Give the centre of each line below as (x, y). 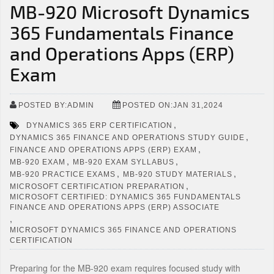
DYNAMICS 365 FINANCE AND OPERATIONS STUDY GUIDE (127, 137)
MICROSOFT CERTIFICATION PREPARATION (97, 186)
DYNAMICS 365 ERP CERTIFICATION (99, 125)
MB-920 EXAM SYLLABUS (124, 162)
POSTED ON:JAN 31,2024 (173, 105)
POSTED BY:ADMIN (56, 105)
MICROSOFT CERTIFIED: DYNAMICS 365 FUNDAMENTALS (125, 197)
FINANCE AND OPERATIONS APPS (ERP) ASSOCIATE (115, 207)
